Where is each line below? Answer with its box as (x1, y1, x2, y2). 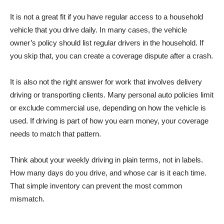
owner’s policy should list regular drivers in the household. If (10, 38, 203, 47)
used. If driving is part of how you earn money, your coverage (10, 116, 208, 125)
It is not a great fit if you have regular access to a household (10, 12, 203, 21)
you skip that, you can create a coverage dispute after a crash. (10, 51, 213, 60)
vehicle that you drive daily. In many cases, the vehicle (10, 25, 187, 34)
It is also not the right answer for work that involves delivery (10, 77, 202, 86)
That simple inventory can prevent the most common (10, 181, 182, 190)
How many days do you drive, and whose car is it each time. (10, 168, 206, 177)
